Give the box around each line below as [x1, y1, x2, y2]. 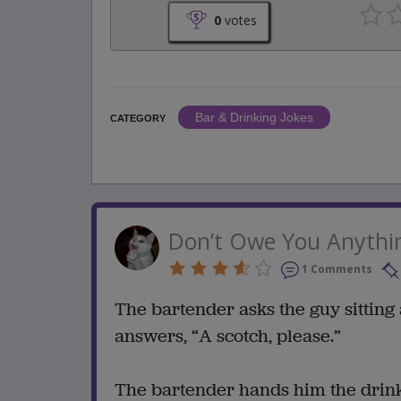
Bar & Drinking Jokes [195, 109, 313, 124]
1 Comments [302, 260, 372, 277]
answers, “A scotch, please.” [115, 324, 341, 348]
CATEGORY [110, 112, 166, 124]
